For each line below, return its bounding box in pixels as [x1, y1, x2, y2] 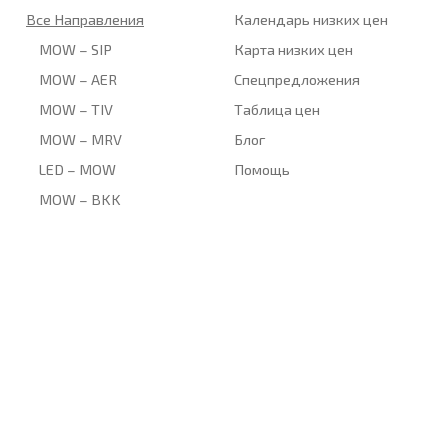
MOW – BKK [39, 189, 122, 208]
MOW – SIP [39, 39, 113, 58]
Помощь [234, 159, 291, 178]
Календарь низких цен [234, 9, 389, 28]
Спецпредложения [234, 69, 361, 88]
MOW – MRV [39, 129, 123, 148]
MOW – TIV [39, 99, 114, 118]
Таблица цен [234, 99, 321, 118]
